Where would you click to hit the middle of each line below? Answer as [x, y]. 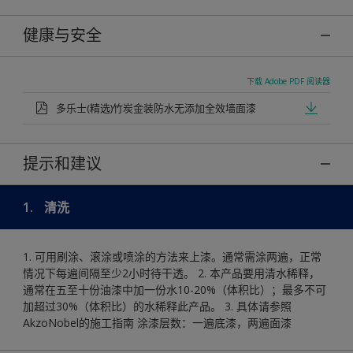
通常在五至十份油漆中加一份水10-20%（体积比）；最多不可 [175, 289]
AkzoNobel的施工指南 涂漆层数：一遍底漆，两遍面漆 [157, 322]
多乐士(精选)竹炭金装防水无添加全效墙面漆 [156, 108]
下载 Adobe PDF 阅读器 [288, 81]
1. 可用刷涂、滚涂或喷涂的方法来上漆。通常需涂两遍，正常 [172, 256]
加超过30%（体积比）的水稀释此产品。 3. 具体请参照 [157, 306]
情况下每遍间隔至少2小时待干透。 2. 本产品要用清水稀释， [171, 273]
